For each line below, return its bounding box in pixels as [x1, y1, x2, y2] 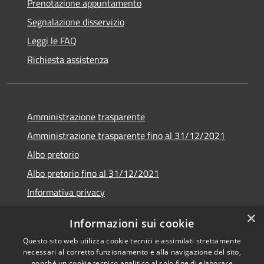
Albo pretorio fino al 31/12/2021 [27, 166, 159, 180]
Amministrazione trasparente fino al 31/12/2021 [27, 128, 225, 143]
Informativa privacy [27, 184, 105, 199]
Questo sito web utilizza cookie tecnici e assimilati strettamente [22, 236, 242, 246]
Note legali [27, 203, 70, 218]
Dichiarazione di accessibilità [27, 222, 141, 237]
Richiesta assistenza [27, 52, 108, 67]
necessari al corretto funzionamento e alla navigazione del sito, [22, 247, 242, 257]
